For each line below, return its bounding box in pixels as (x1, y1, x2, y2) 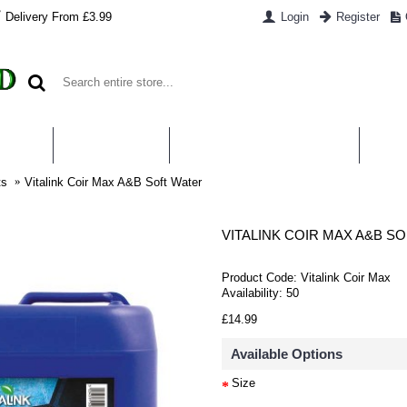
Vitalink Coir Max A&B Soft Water (25, 174, 202, 189)
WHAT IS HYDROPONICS (184, 137, 345, 153)
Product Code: (222, 271, 301, 284)
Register (335, 10, 380, 24)
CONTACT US (67, 137, 155, 153)
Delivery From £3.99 (5, 9, 112, 24)
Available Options (231, 346, 342, 362)
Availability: (222, 286, 286, 300)
